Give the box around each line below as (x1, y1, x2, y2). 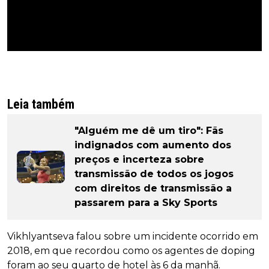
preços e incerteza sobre (74, 154, 204, 166)
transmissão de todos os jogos (74, 168, 234, 180)
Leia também (7, 97, 74, 112)
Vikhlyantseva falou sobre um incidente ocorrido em (7, 231, 258, 243)
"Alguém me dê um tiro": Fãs (74, 125, 223, 137)
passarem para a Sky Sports (74, 197, 217, 209)
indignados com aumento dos (74, 139, 231, 151)
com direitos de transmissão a (74, 183, 232, 195)
